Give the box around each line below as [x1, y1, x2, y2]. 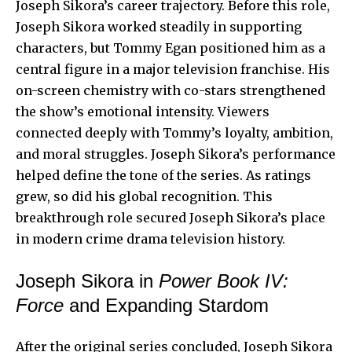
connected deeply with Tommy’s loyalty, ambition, [16, 124, 333, 141]
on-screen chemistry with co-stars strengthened [16, 82, 325, 98]
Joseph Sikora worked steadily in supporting [16, 18, 302, 35]
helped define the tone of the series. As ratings [16, 167, 311, 183]
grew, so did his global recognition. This [16, 188, 273, 204]
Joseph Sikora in [16, 269, 159, 291]
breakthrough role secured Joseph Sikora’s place [16, 209, 325, 225]
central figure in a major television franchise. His [16, 60, 330, 77]
